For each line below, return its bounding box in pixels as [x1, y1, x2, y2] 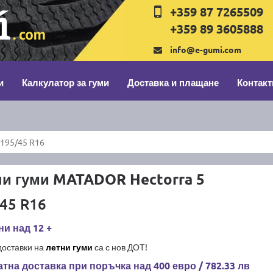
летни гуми [45, 241, 93, 252]
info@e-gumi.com [170, 44, 242, 55]
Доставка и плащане [127, 76, 219, 88]
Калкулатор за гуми [22, 76, 109, 88]
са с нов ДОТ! [92, 241, 147, 252]
